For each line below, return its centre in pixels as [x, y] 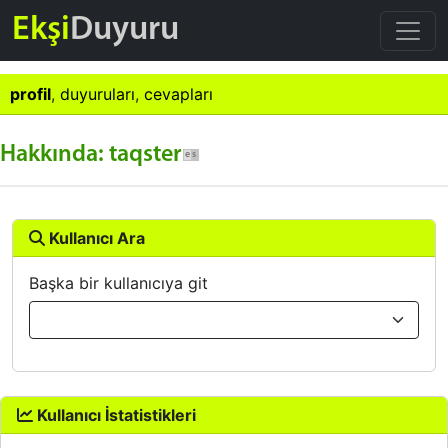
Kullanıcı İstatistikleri [114, 415]
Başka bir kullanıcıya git [118, 283]
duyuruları [97, 94]
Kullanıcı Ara [95, 238]
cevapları [178, 94]
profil [30, 94]
